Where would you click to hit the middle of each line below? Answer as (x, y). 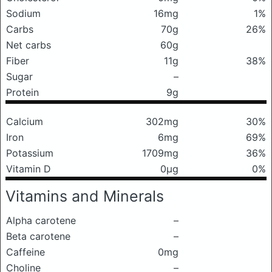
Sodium (23, 13)
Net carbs (29, 45)
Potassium (30, 153)
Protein (22, 92)
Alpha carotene (41, 220)
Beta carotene (38, 236)
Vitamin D (29, 169)
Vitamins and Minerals (85, 196)
